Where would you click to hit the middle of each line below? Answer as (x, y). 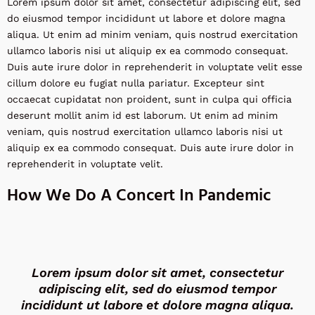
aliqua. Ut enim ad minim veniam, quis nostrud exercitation (153, 35)
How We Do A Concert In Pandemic (139, 197)
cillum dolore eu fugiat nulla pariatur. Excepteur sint (136, 83)
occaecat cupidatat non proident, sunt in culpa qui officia (149, 99)
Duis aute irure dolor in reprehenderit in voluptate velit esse (155, 67)
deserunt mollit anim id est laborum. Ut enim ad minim (142, 116)
